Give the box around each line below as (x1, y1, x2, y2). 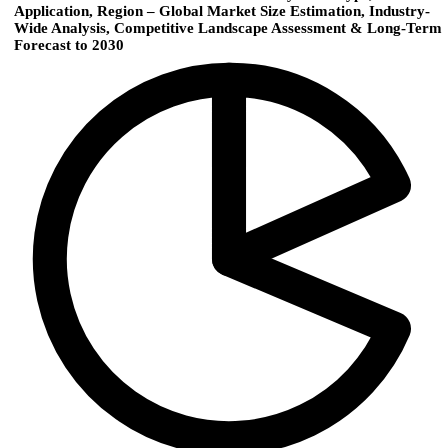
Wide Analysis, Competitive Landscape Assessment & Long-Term (14, 20, 442, 37)
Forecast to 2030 (14, 37, 124, 54)
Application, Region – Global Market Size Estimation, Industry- (14, 3, 430, 20)
